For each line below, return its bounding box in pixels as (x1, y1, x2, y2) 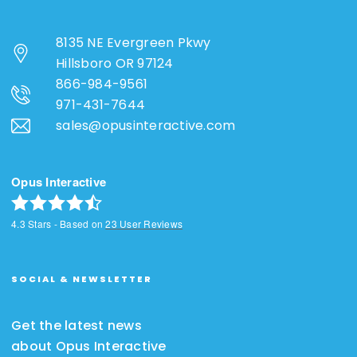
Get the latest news (11, 316, 142, 335)
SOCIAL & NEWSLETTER (11, 273, 152, 286)
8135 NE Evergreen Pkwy (56, 33, 211, 52)
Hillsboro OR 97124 (56, 53, 174, 73)
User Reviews (116, 217, 182, 231)
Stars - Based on (25, 217, 106, 231)
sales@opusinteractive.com (56, 116, 236, 135)
